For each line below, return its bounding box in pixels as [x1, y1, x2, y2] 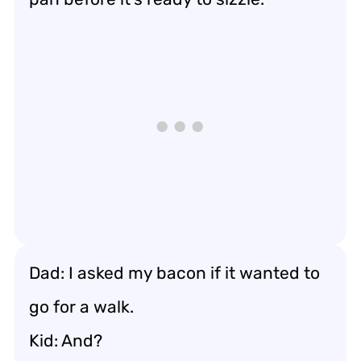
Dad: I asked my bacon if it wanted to [29, 262, 320, 283]
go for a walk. [29, 296, 134, 317]
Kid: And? [29, 330, 102, 351]
